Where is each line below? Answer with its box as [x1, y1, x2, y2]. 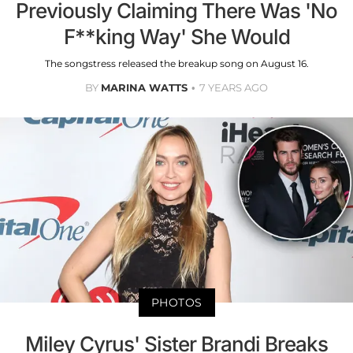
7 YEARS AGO [199, 81, 268, 95]
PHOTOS [150, 295, 203, 310]
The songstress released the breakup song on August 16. [44, 58, 309, 70]
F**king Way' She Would [63, 24, 290, 50]
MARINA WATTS [101, 81, 188, 95]
